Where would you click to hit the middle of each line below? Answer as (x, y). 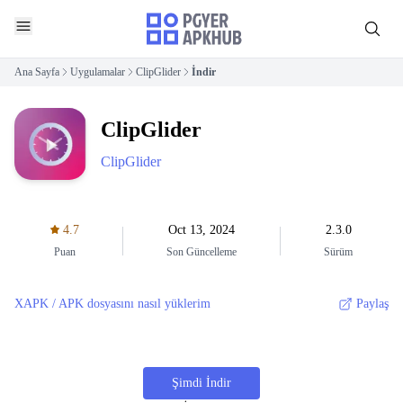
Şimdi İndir (201, 383)
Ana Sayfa (37, 72)
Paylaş (372, 304)
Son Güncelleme (201, 252)
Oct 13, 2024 (201, 230)
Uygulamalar (98, 72)
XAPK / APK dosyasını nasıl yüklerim (112, 304)
